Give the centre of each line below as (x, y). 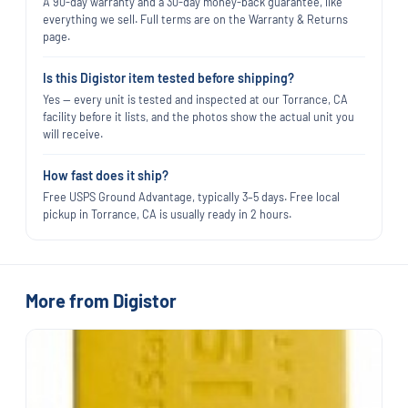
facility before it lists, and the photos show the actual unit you (199, 116)
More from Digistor (101, 300)
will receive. (73, 133)
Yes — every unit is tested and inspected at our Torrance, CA (195, 99)
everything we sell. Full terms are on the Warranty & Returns (195, 19)
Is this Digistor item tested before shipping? (168, 77)
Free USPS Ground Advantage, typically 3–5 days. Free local (191, 196)
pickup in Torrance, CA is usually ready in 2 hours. (167, 214)
